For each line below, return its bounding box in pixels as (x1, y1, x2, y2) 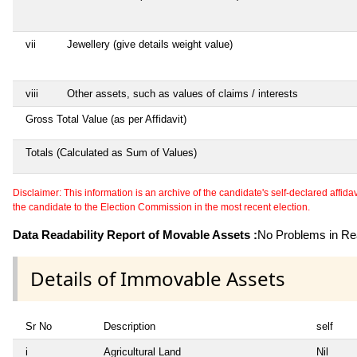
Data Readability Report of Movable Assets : (13, 227, 257, 241)
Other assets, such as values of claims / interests (67, 87, 298, 100)
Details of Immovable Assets (30, 265, 285, 292)
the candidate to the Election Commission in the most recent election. (13, 201, 310, 213)
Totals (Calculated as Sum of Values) (25, 146, 197, 159)
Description (104, 320, 155, 332)
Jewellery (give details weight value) (67, 37, 233, 50)
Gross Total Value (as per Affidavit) (25, 112, 186, 125)
